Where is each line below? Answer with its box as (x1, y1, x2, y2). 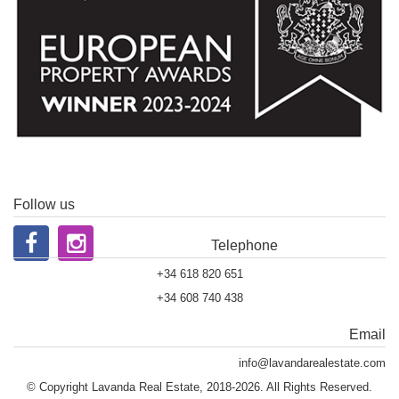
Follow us (13, 196, 75, 213)
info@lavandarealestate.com (239, 356, 386, 370)
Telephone (210, 237, 278, 254)
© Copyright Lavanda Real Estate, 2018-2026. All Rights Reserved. (27, 380, 372, 395)
